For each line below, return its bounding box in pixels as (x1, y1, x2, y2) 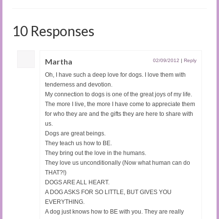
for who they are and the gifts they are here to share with (45, 110, 193, 117)
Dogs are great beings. (45, 130, 106, 137)
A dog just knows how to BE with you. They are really (45, 208, 184, 215)
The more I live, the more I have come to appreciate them (45, 100, 195, 108)
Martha (45, 56, 72, 66)
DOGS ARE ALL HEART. (45, 178, 109, 186)
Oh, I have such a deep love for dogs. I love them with (45, 71, 186, 78)
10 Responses (12, 22, 94, 39)
